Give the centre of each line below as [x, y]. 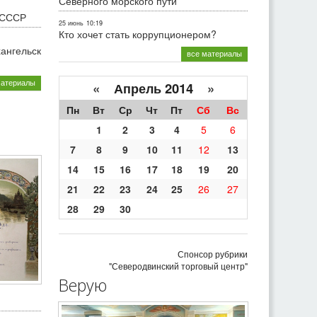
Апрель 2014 [153, 88]
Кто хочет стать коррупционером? [138, 34]
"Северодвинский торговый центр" [178, 266]
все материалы [214, 53]
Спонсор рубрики [213, 254]
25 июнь [71, 23]
